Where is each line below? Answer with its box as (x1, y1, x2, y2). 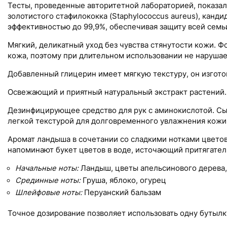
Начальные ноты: (15, 163, 81, 173)
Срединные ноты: (15, 175, 83, 185)
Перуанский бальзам (84, 187, 161, 197)
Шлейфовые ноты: (15, 187, 84, 197)
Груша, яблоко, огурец (83, 175, 166, 185)
